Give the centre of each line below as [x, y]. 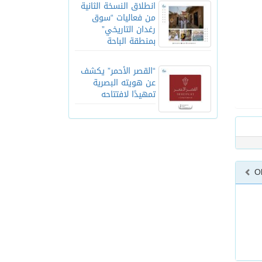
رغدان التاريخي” [129, 29]
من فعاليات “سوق [124, 18]
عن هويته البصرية [124, 82]
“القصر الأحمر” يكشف [118, 71]
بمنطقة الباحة [131, 41]
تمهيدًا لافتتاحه [128, 94]
